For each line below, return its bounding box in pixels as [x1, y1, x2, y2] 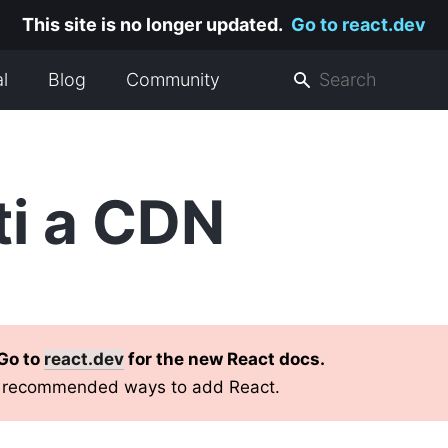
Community [126, 69, 221, 90]
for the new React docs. [124, 349, 326, 369]
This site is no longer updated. [22, 14, 283, 35]
